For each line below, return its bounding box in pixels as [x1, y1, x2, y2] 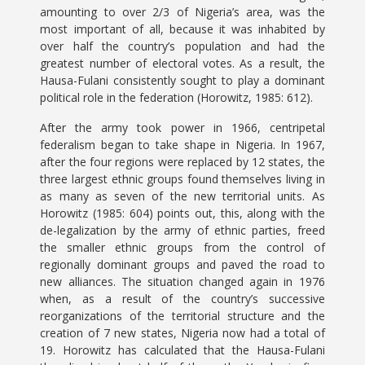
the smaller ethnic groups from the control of [40, 240, 325, 255]
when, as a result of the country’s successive [40, 291, 325, 306]
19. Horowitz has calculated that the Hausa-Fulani [40, 342, 325, 358]
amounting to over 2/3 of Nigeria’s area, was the [40, 4, 325, 20]
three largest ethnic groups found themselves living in [40, 171, 325, 187]
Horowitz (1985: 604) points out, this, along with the [40, 205, 325, 221]
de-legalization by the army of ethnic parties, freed [40, 222, 325, 238]
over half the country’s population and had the [40, 38, 325, 54]
